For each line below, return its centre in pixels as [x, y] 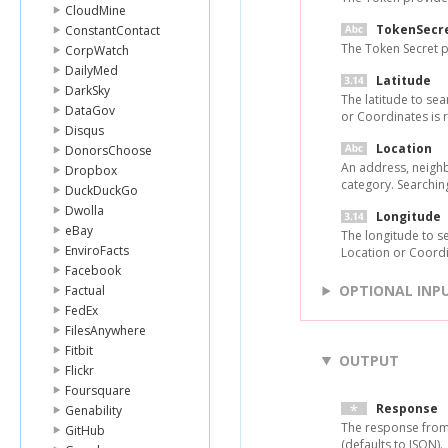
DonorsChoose [108, 150]
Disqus [84, 130]
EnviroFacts [97, 250]
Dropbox [91, 170]
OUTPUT [369, 360]
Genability [93, 410]
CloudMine [95, 10]
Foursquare [98, 390]
